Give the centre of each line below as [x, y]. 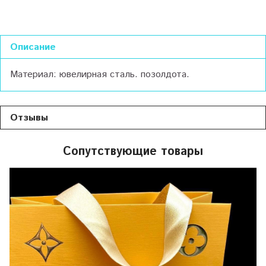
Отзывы [29, 118]
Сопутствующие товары [133, 152]
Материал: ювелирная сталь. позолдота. [100, 75]
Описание [33, 47]
